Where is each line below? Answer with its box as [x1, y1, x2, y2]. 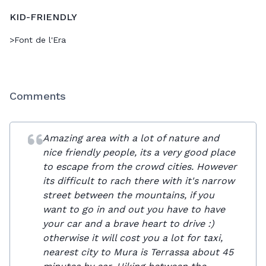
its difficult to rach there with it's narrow [42, 175, 235, 187]
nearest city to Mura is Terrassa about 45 [42, 246, 233, 258]
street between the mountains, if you [42, 189, 214, 201]
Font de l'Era [14, 35, 66, 45]
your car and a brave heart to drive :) [42, 218, 214, 230]
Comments [9, 90, 66, 103]
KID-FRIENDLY [9, 11, 77, 23]
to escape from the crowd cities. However [42, 161, 237, 173]
